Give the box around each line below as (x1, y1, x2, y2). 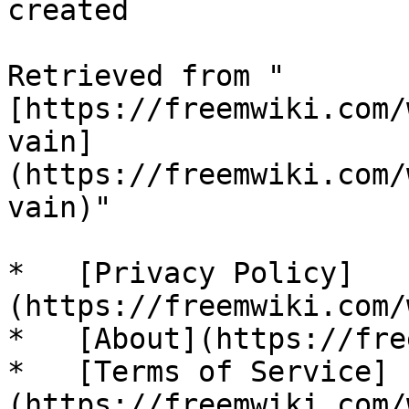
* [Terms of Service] (7, 355, 389, 388)
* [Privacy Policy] (7, 257, 354, 289)
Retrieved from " (7, 59, 285, 92)
